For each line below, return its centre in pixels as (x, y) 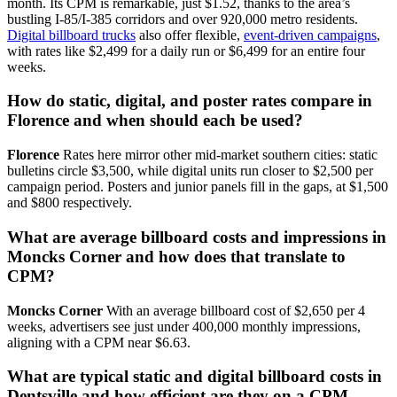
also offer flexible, (190, 35)
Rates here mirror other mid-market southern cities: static (218, 155)
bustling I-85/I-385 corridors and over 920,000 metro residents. (183, 19)
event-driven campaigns (310, 35)
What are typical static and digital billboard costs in (195, 377)
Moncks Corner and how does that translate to (176, 256)
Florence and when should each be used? (155, 121)
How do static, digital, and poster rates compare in (190, 101)
